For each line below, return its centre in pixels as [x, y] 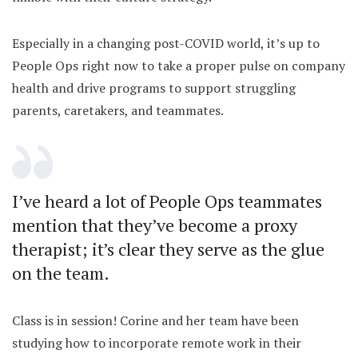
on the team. [61, 272]
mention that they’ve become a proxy [155, 225]
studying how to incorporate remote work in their [157, 342]
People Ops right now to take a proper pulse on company [179, 65]
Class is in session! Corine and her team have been [155, 320]
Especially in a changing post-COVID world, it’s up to [166, 43]
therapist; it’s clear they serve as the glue [168, 249]
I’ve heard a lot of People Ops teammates [167, 201]
